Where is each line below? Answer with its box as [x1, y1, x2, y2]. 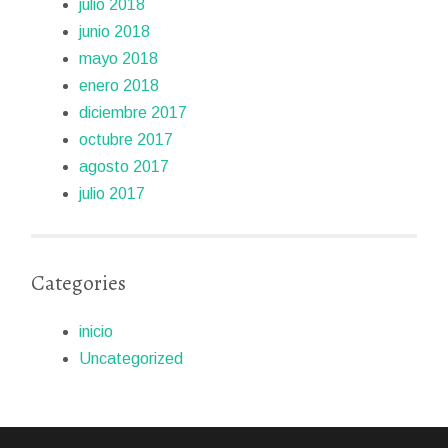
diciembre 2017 [79, 104, 188, 122]
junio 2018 [79, 23, 151, 41]
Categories [31, 268, 127, 297]
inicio [79, 323, 114, 341]
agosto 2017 [79, 158, 170, 176]
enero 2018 [79, 77, 160, 95]
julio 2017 [79, 185, 146, 203]
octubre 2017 [79, 131, 174, 149]
